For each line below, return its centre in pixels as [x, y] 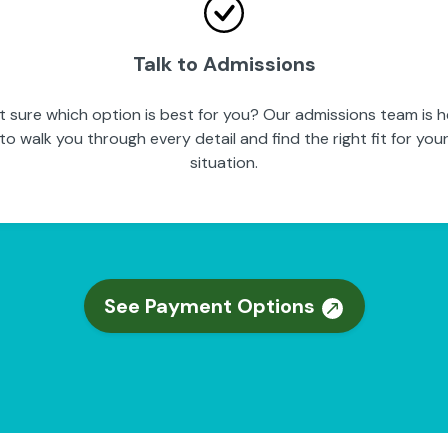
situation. [224, 162]
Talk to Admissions [224, 64]
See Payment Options [211, 306]
